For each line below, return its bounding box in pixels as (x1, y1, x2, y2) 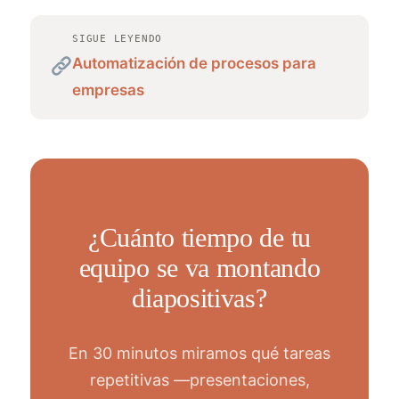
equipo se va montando (78, 253, 321, 282)
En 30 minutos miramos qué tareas (69, 344, 330, 362)
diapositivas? (132, 283, 267, 313)
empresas (72, 81, 145, 99)
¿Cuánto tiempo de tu (88, 223, 311, 252)
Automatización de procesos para (72, 54, 317, 72)
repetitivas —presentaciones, (89, 370, 310, 389)
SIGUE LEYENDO (72, 33, 163, 45)
